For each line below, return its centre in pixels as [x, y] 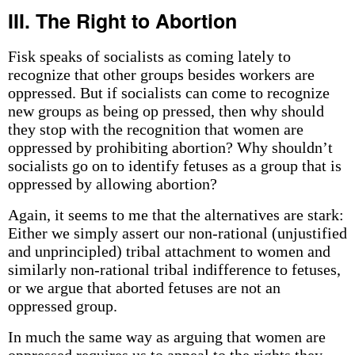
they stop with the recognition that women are [155, 129]
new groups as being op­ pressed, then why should [166, 111]
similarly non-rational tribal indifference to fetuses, [174, 269]
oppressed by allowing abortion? [112, 184]
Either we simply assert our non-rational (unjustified [177, 233]
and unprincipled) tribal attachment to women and [169, 251]
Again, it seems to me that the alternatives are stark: [176, 215]
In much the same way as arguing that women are [166, 337]
